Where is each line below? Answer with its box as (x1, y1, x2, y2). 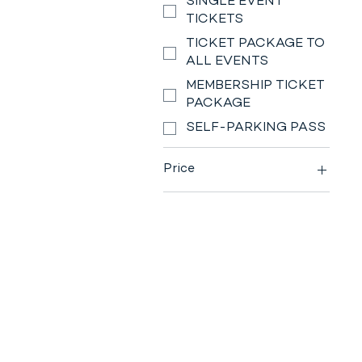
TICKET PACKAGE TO (186, 37, 325, 52)
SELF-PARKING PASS (186, 121, 326, 136)
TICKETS (186, 13, 243, 27)
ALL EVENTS (186, 55, 268, 69)
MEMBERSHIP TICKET (186, 79, 325, 94)
